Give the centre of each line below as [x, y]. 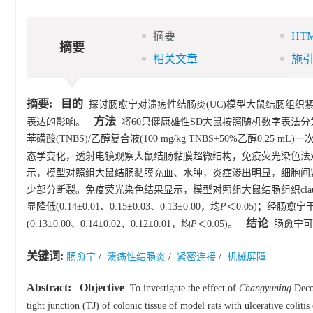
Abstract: [49, 287]
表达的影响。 [56, 122]
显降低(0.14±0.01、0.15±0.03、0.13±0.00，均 [123, 206]
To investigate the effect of [182, 288]
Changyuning [265, 288]
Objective [102, 287]
